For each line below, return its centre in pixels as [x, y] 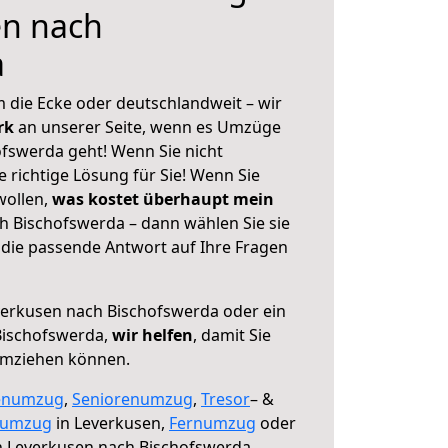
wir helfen [152, 335]
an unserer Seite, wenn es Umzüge [149, 127]
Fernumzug [212, 423]
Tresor [225, 399]
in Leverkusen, [110, 423]
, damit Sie [232, 335]
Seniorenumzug [132, 399]
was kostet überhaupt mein [163, 199]
